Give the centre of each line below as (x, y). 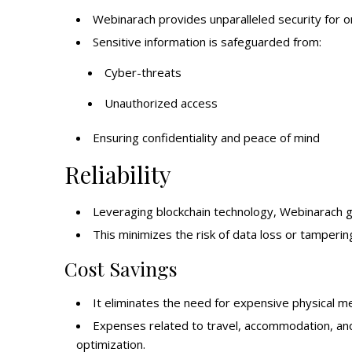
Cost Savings (121, 268)
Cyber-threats (143, 72)
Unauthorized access (161, 103)
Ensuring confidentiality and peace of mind (206, 137)
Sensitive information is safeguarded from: (207, 42)
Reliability (118, 174)
